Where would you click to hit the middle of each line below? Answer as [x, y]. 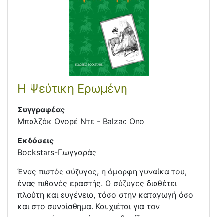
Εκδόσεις [36, 141]
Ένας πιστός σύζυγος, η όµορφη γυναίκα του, [102, 172]
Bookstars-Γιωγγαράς [57, 152]
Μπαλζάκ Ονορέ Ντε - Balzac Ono [81, 121]
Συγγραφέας [41, 110]
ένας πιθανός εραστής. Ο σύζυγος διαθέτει [97, 183]
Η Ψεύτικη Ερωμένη [72, 89]
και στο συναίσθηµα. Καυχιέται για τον [89, 207]
